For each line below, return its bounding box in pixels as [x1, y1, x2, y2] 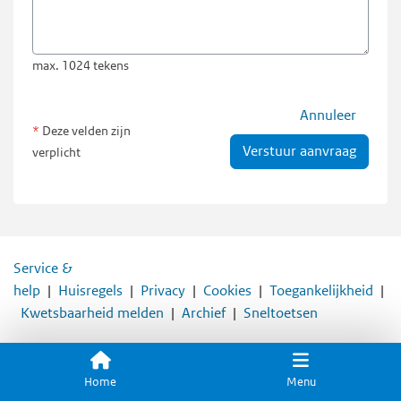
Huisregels [58, 281, 123, 300]
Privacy [141, 281, 185, 300]
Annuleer [300, 107, 356, 125]
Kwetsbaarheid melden [21, 303, 164, 322]
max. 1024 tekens [32, 56, 130, 73]
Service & [13, 259, 73, 277]
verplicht [32, 144, 81, 160]
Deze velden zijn [39, 123, 132, 139]
